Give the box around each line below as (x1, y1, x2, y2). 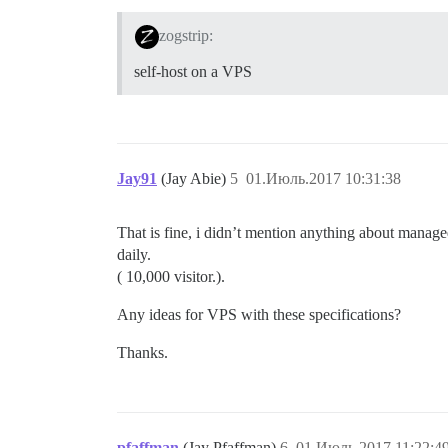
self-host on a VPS (134, 63, 252, 81)
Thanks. (117, 344, 168, 362)
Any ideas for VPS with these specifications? (117, 306, 401, 324)
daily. (117, 246, 151, 264)
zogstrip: (158, 27, 213, 45)
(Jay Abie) (161, 170, 230, 188)
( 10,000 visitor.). (117, 268, 225, 286)
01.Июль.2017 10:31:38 (246, 170, 401, 188)
